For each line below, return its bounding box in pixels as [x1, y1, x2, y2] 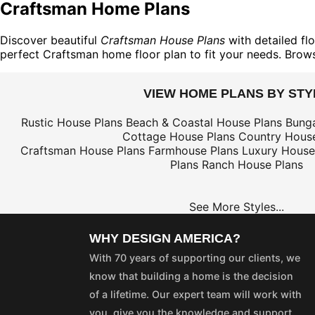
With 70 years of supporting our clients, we [89, 251, 300, 264]
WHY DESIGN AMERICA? [89, 231, 240, 245]
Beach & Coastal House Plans [126, 115, 282, 129]
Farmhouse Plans [148, 143, 238, 157]
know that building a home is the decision [89, 269, 293, 282]
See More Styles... [188, 199, 284, 214]
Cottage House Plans [122, 129, 235, 143]
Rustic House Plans [21, 115, 122, 129]
